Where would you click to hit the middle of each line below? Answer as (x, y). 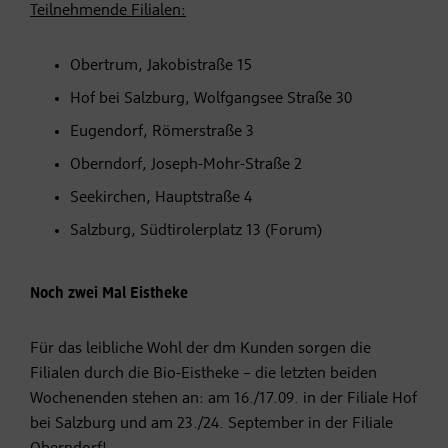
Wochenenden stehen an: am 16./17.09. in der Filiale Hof (223, 399)
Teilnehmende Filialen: (108, 11)
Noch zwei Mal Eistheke (109, 294)
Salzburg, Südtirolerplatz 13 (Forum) (196, 231)
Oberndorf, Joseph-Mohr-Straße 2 (186, 165)
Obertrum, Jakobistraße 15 (161, 66)
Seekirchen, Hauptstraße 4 (161, 198)
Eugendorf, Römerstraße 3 (162, 132)
